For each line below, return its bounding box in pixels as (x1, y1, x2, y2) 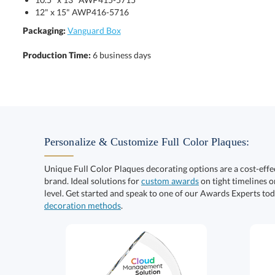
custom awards (141, 176, 199, 186)
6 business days (92, 50, 151, 60)
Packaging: (22, 25, 66, 36)
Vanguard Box (67, 25, 121, 36)
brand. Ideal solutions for (44, 176, 141, 186)
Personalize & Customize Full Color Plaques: (44, 136, 249, 148)
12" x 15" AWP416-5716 (34, 7, 129, 17)
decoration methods (44, 200, 121, 211)
